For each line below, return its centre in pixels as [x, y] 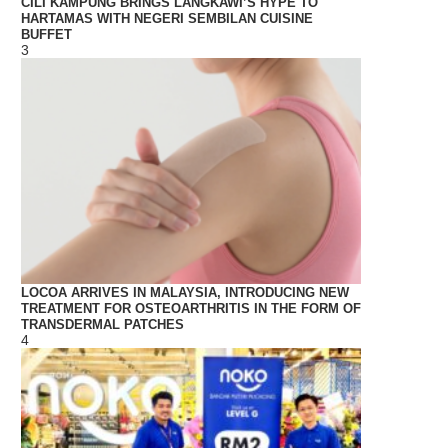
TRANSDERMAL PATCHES [102, 325]
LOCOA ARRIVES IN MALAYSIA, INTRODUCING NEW [185, 293]
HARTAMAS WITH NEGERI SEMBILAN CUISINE [167, 18]
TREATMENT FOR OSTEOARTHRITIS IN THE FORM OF [191, 309]
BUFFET [46, 34]
